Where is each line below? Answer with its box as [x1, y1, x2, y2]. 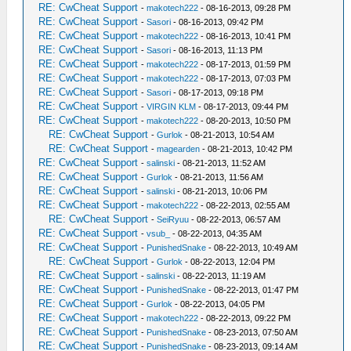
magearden [157, 144, 201, 154]
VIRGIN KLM [147, 102, 197, 111]
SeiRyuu [157, 215, 190, 224]
